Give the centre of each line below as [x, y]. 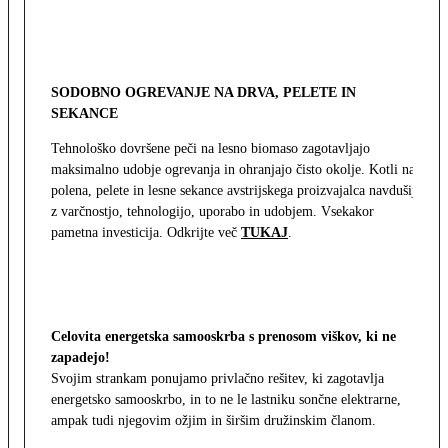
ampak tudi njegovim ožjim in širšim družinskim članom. [213, 421]
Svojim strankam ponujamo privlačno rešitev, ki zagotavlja [217, 379]
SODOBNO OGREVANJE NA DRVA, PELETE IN [203, 93]
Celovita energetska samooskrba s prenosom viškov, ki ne [223, 337]
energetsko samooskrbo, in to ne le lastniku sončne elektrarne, [226, 400]
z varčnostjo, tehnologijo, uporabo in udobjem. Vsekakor [212, 212]
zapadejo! [80, 358]
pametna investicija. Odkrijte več [146, 233]
